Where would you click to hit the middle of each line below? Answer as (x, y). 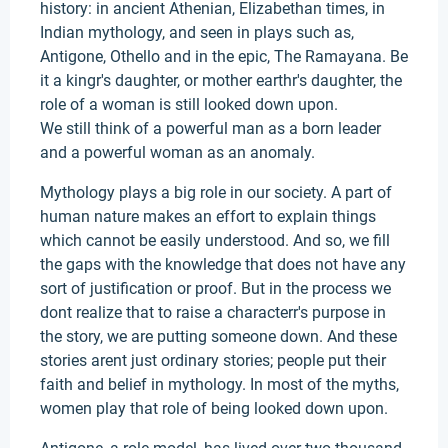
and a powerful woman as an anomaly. (177, 152)
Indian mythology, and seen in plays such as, (197, 32)
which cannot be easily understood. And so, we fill (215, 240)
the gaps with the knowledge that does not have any (223, 264)
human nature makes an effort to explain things (208, 216)
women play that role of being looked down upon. (214, 408)
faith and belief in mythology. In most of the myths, (219, 384)
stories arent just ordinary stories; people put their (213, 360)
